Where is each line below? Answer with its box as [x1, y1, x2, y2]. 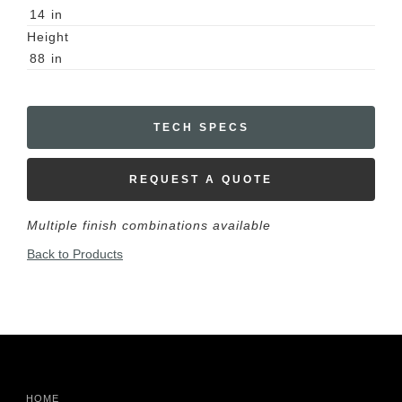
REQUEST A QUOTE [129, 173, 273, 186]
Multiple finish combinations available [27, 218, 271, 232]
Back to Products [27, 247, 123, 261]
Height [27, 30, 69, 44]
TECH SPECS [153, 121, 249, 134]
